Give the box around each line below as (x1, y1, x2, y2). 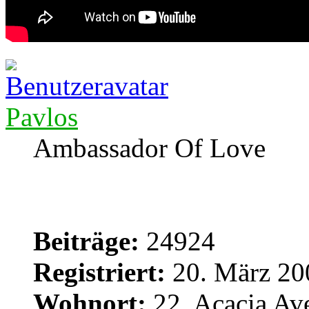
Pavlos (6, 101, 78, 132)
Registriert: (33, 257, 166, 287)
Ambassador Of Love (33, 132, 266, 163)
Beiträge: (33, 226, 139, 256)
